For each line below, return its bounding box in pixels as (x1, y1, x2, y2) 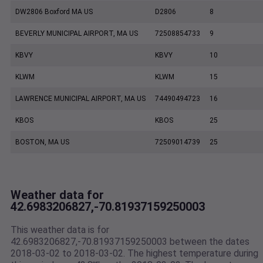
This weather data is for (11, 224, 109, 236)
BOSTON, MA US (15, 138, 69, 147)
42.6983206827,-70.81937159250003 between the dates (11, 236, 249, 248)
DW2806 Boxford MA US (15, 8, 93, 16)
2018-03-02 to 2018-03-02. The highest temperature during (11, 248, 258, 259)
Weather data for (11, 188, 104, 203)
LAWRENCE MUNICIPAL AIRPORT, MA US (15, 95, 146, 103)
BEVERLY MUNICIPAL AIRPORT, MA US (15, 29, 138, 38)
